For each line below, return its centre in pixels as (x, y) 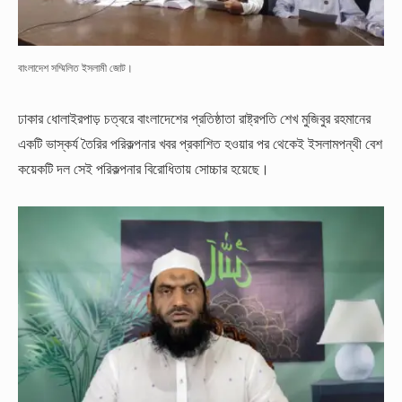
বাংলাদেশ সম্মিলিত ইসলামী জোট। (75, 68)
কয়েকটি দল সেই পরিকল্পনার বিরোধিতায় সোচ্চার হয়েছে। (144, 169)
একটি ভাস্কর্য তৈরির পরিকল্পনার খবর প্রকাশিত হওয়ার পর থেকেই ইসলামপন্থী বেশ (200, 144)
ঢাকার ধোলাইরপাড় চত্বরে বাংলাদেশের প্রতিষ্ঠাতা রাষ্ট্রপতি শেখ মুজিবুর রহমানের (194, 119)
